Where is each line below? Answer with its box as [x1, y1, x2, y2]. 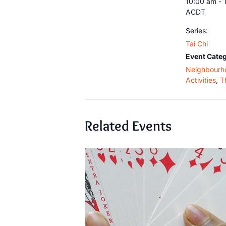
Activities [186, 75, 216, 84]
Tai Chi [186, 39, 208, 48]
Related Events [85, 117, 172, 134]
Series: [186, 26, 208, 35]
